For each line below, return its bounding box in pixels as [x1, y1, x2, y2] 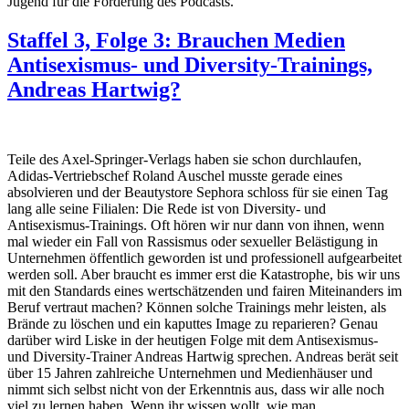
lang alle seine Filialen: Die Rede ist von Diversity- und [7, 200, 326, 216]
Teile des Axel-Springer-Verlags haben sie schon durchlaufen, [7, 151, 362, 167]
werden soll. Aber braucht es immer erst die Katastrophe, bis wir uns [7, 266, 400, 282]
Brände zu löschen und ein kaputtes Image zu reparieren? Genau [7, 315, 378, 331]
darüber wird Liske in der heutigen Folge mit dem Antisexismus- [7, 331, 378, 348]
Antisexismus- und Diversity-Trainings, [7, 52, 372, 77]
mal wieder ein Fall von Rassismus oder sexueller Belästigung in [7, 233, 378, 249]
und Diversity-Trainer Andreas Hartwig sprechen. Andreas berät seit [7, 348, 398, 364]
